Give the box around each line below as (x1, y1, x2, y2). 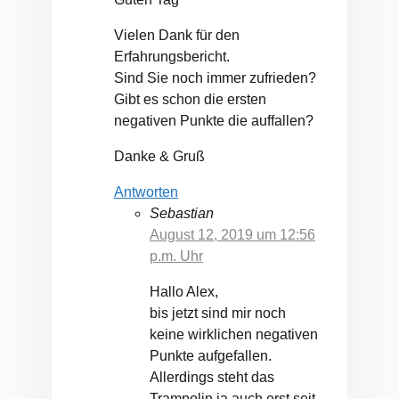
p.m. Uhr (150, 248, 203, 265)
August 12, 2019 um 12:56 (150, 227, 315, 243)
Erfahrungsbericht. (114, 49, 230, 65)
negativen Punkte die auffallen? (114, 113, 313, 129)
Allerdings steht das (150, 370, 274, 386)
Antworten (114, 184, 178, 200)
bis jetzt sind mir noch (150, 305, 286, 322)
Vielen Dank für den (114, 28, 240, 44)
